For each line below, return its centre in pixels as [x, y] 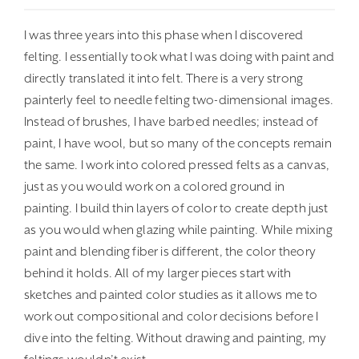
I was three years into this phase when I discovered [164, 36]
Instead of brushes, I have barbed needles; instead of [171, 122]
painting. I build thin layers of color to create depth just [176, 209]
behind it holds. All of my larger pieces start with [158, 274]
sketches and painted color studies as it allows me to [171, 295]
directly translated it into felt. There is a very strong [164, 79]
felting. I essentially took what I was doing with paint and [179, 57]
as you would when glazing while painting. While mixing [178, 230]
